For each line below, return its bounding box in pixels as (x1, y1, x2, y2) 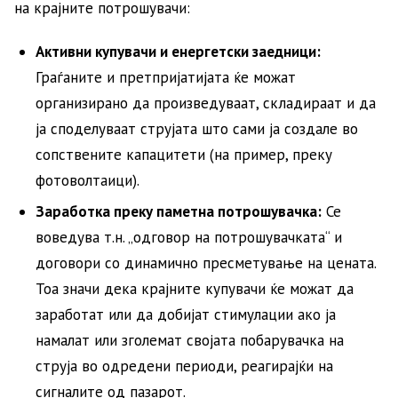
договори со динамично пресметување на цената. (36, 252, 376, 273)
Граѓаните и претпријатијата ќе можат (36, 68, 296, 87)
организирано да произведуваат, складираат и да (36, 93, 376, 113)
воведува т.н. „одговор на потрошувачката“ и (36, 227, 342, 247)
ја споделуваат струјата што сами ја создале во (36, 119, 358, 139)
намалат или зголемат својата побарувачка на (36, 330, 344, 350)
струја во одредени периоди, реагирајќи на (36, 355, 333, 376)
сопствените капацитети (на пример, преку (36, 145, 332, 164)
